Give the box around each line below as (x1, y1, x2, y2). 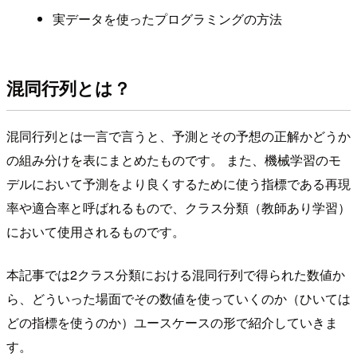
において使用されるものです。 (6, 222, 185, 241)
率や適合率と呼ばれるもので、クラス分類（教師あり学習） (6, 198, 351, 218)
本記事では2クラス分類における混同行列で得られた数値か (6, 265, 345, 284)
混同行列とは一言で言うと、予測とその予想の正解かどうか (6, 127, 351, 146)
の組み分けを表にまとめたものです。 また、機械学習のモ (6, 151, 341, 170)
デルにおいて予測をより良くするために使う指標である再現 (6, 175, 351, 194)
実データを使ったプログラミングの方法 (52, 10, 282, 29)
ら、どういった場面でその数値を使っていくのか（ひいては (6, 289, 351, 308)
